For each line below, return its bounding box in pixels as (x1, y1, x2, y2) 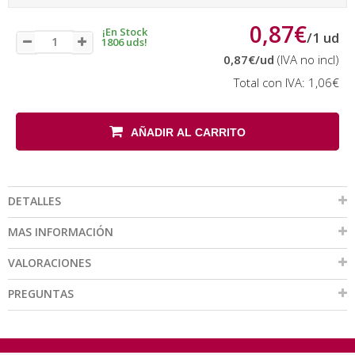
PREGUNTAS (8, 286, 74, 301)
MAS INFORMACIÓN (8, 224, 113, 239)
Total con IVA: (234, 74, 308, 90)
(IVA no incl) (274, 52, 339, 67)
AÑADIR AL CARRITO (131, 126, 246, 139)
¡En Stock (101, 25, 147, 39)
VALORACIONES (8, 255, 91, 270)
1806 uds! (101, 35, 147, 49)
